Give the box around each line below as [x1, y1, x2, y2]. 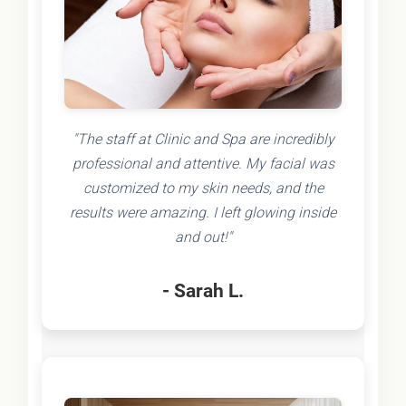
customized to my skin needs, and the [82, 179, 324, 198]
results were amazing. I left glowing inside [70, 204, 336, 222]
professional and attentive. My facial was [72, 155, 334, 173]
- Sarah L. [162, 279, 244, 303]
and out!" [174, 228, 232, 246]
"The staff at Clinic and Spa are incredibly [72, 130, 334, 149]
